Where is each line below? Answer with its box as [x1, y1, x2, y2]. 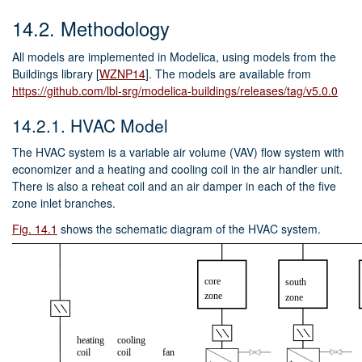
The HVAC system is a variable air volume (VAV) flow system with [12, 143, 344, 160]
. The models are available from [149, 65, 311, 82]
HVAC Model [70, 112, 168, 137]
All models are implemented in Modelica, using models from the [12, 48, 336, 65]
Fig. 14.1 [12, 220, 57, 237]
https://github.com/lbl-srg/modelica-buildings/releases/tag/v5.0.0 [12, 82, 338, 99]
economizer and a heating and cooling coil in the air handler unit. [12, 160, 343, 177]
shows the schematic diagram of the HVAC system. [57, 220, 321, 237]
